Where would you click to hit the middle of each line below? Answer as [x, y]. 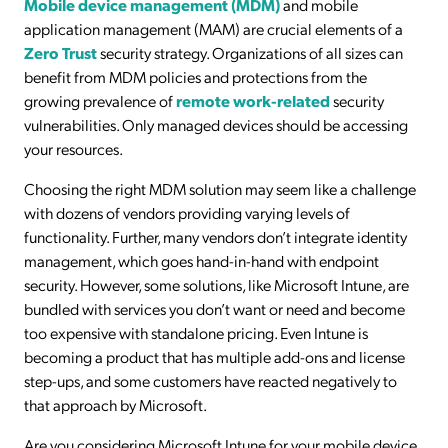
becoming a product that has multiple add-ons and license [214, 356]
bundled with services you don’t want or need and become [214, 308]
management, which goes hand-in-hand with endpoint [201, 260]
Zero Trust [60, 52]
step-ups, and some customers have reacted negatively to [210, 380]
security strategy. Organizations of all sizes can [250, 52]
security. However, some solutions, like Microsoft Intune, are [216, 284]
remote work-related [251, 100]
